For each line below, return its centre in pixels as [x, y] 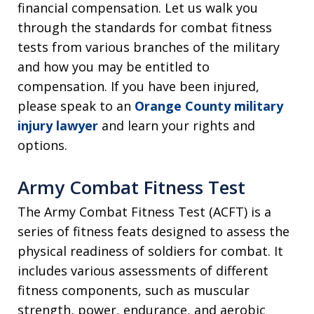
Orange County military [209, 106]
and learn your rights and [177, 126]
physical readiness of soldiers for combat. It [150, 251]
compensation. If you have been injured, [138, 87]
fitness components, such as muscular [134, 291]
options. [42, 145]
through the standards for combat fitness [145, 28]
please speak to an [76, 106]
